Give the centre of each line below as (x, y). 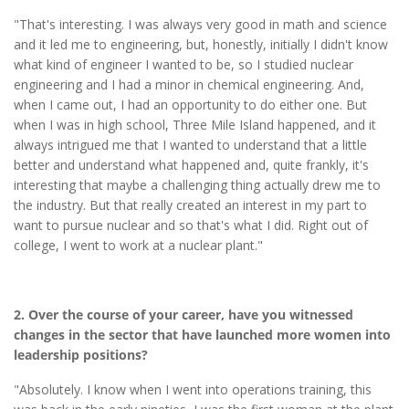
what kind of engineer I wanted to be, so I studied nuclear (184, 65)
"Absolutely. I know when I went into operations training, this (193, 389)
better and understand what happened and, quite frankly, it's (191, 165)
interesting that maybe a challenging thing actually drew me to (197, 185)
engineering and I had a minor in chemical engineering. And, (189, 85)
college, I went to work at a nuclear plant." (138, 246)
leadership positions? (81, 354)
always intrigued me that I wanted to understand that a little (190, 145)
